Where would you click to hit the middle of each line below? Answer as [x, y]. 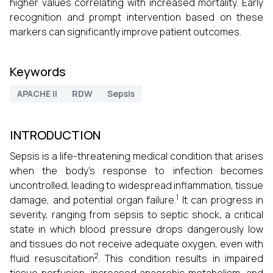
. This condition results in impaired [180, 258]
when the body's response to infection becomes [136, 171]
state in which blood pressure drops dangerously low [136, 229]
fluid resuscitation [52, 258]
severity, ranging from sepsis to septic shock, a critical [136, 214]
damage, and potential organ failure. [93, 200]
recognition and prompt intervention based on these [136, 17]
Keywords [38, 72]
